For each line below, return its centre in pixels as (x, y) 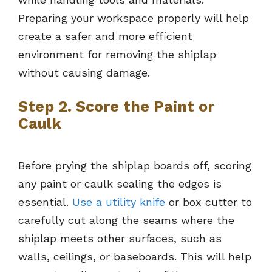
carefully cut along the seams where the (126, 220)
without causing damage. (84, 73)
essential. (45, 202)
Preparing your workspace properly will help (134, 18)
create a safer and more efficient (105, 36)
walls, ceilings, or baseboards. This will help (135, 257)
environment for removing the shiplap (117, 55)
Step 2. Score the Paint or (116, 107)
